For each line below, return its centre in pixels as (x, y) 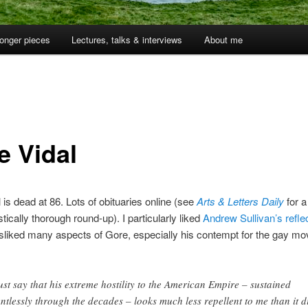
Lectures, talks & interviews (127, 40)
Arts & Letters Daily (240, 201)
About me (223, 40)
